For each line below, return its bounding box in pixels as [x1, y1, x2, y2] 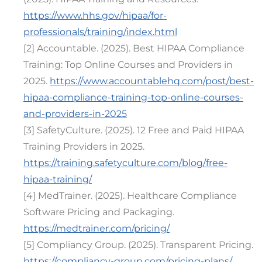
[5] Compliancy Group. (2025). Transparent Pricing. [23, 239, 253, 250]
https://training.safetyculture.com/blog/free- [23, 157, 227, 168]
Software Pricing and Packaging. [23, 206, 174, 218]
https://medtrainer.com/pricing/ [23, 222, 170, 234]
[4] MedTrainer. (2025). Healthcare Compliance [23, 189, 237, 201]
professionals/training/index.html [23, 26, 177, 37]
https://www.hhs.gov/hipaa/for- [23, 9, 167, 21]
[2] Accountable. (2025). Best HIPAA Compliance [23, 42, 244, 54]
